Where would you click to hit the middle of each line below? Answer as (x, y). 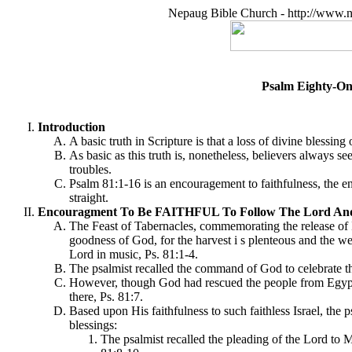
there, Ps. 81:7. (106, 297)
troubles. (90, 169)
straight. (89, 198)
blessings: (93, 325)
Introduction (71, 127)
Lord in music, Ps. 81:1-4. (134, 254)
